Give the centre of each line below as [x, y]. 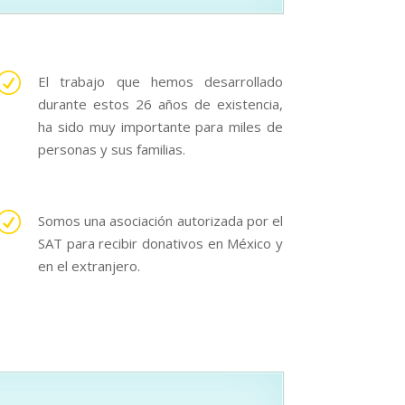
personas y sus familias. [112, 150]
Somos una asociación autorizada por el [161, 221]
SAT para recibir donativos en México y [161, 244]
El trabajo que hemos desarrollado [161, 82]
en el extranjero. [89, 266]
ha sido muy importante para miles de [161, 127]
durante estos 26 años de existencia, [161, 104]
